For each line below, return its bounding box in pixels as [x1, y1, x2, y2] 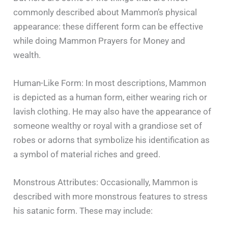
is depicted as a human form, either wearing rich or [13, 92, 208, 102]
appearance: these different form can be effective [13, 21, 204, 32]
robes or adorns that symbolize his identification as [13, 134, 210, 145]
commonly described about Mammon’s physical [13, 7, 197, 17]
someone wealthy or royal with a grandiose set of [13, 120, 203, 131]
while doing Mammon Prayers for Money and [13, 35, 186, 46]
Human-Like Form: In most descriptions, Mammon [13, 77, 207, 88]
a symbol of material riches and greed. [13, 149, 161, 159]
